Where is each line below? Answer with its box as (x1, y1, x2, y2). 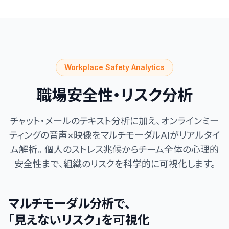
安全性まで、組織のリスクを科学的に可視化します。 (14, 158, 215, 169)
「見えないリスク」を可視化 (8, 213, 150, 227)
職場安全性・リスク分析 (36, 86, 193, 104)
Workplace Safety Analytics (64, 63, 165, 72)
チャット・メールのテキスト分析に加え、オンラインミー (10, 116, 219, 126)
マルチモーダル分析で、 (8, 196, 131, 211)
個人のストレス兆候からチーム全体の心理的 (42, 144, 219, 155)
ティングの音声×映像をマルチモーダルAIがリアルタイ (9, 130, 220, 141)
